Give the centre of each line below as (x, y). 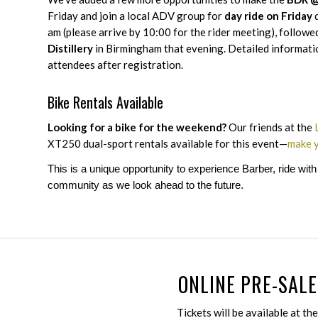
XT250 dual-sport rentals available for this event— (168, 143)
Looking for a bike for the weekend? (137, 127)
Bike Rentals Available (105, 102)
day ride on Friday (268, 15)
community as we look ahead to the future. (146, 185)
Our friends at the (270, 127)
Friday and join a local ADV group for (136, 15)
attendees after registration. (115, 64)
